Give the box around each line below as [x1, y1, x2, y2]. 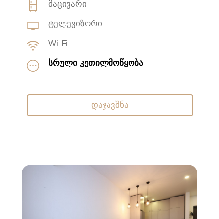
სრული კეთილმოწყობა [48, 58, 143, 67]
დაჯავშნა [91, 100, 129, 109]
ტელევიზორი [48, 19, 102, 28]
